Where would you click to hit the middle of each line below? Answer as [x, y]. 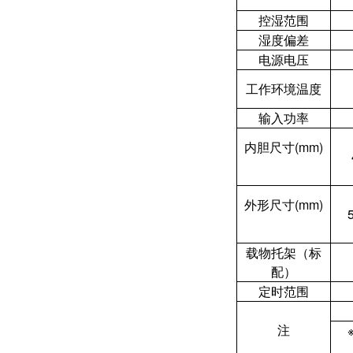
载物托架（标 [284, 253]
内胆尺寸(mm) [284, 147]
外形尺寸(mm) [284, 204]
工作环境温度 [284, 89]
